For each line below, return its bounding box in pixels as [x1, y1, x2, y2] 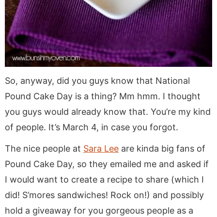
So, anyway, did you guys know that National [5, 75, 190, 86]
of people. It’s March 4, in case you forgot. [5, 122, 178, 132]
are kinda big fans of [119, 143, 205, 154]
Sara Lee [83, 143, 119, 154]
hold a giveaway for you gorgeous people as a [5, 205, 193, 216]
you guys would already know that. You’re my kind [5, 106, 211, 117]
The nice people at [5, 143, 83, 154]
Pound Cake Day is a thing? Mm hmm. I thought [5, 91, 201, 101]
